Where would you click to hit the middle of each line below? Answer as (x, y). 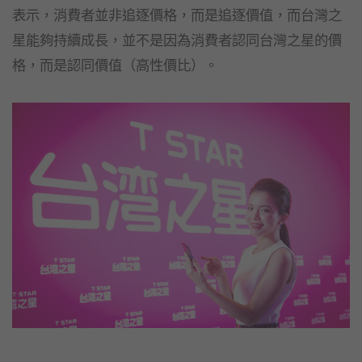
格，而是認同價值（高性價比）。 (115, 65)
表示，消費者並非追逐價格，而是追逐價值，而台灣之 (177, 15)
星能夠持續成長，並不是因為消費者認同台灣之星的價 (177, 40)
